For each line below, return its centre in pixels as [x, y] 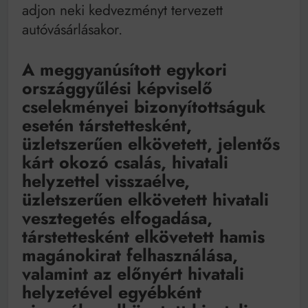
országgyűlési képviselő [117, 88]
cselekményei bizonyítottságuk [144, 107]
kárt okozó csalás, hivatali [125, 163]
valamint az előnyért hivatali [133, 274]
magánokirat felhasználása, [130, 255]
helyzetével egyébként [112, 293]
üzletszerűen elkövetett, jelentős [151, 144]
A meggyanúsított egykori [124, 70]
